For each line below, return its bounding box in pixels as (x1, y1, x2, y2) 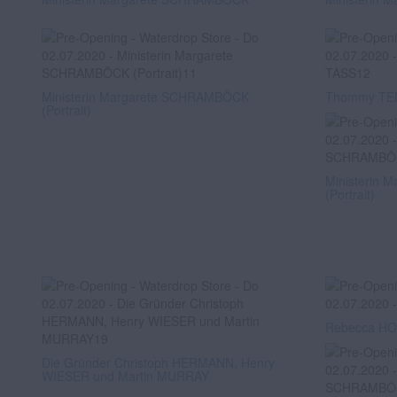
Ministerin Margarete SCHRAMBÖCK (42, 88, 249, 105)
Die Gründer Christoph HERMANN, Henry (42, 354, 275, 371)
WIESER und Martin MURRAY (42, 367, 209, 385)
